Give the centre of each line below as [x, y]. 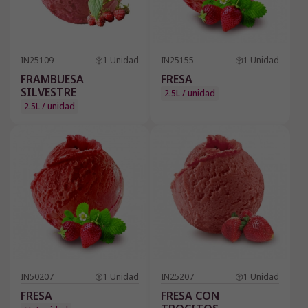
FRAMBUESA [52, 79]
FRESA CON [190, 296]
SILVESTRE [48, 92]
